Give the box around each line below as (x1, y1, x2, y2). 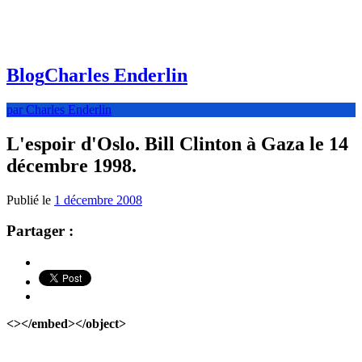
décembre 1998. (6, 154, 137, 176)
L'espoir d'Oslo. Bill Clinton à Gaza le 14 (6, 133, 348, 154)
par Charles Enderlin (6, 102, 112, 116)
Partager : (6, 222, 74, 240)
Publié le (6, 192, 54, 207)
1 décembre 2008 (54, 192, 142, 207)
